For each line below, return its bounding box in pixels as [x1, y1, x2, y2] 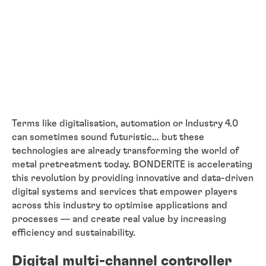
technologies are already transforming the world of [12, 145, 239, 156]
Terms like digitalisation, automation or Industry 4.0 [12, 118, 238, 128]
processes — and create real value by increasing [12, 214, 226, 224]
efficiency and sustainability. [12, 227, 138, 237]
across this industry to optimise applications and [12, 200, 227, 210]
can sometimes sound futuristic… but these [12, 132, 204, 142]
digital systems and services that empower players [12, 186, 237, 197]
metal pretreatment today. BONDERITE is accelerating [12, 159, 252, 169]
